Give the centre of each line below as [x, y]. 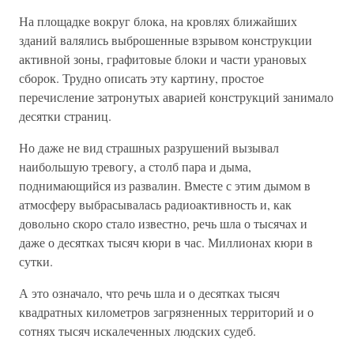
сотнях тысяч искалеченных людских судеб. [137, 331]
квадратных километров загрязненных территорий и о [166, 312]
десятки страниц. [65, 116]
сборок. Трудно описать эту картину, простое [141, 78]
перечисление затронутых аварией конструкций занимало [176, 97]
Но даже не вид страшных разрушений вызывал [149, 147]
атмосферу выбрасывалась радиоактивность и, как [155, 204]
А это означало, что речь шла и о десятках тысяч [149, 293]
